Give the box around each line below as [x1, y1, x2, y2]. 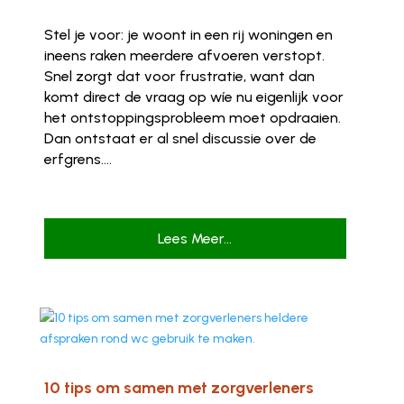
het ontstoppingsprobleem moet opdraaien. [43, 108, 341, 126]
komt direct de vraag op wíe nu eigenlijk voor [43, 87, 344, 106]
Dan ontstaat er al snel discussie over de [43, 129, 317, 147]
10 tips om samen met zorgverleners [43, 378, 314, 399]
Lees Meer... [158, 230, 233, 248]
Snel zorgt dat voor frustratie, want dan [43, 67, 315, 85]
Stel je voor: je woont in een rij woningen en [43, 25, 333, 43]
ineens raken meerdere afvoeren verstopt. [43, 46, 325, 64]
